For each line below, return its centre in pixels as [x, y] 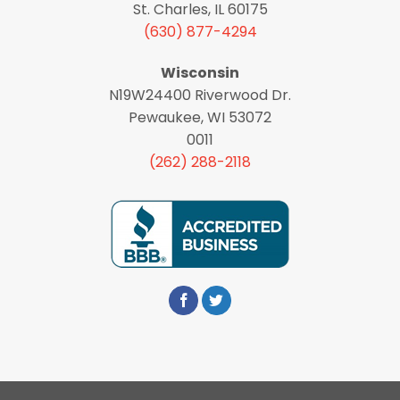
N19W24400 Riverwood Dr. [200, 95]
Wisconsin [200, 72]
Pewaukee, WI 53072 [200, 117]
